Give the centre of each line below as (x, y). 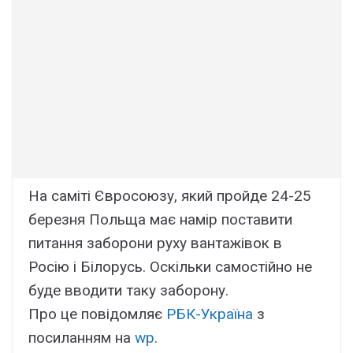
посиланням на (82, 338)
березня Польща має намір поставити (160, 220)
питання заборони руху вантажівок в (155, 243)
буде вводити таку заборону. (128, 291)
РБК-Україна (210, 314)
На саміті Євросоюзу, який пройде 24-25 (170, 196)
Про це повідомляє (97, 314)
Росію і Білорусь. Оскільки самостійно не (170, 267)
